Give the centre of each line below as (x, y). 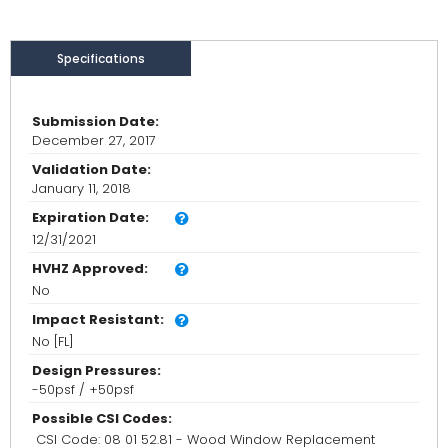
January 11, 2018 (81, 189)
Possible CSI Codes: (102, 419)
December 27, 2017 (94, 141)
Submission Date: (95, 122)
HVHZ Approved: (90, 269)
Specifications (101, 59)
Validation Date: (91, 170)
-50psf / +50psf (83, 390)
